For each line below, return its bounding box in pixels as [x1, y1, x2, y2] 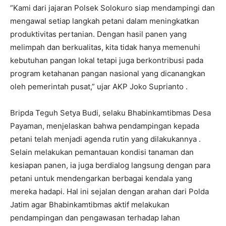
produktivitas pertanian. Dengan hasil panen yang [10, 29, 187, 39]
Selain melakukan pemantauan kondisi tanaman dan [10, 147, 194, 157]
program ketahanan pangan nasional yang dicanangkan [10, 69, 205, 79]
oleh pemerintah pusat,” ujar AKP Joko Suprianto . [10, 82, 188, 92]
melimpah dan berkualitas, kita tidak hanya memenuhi [10, 42, 200, 52]
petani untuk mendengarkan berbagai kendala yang [10, 174, 192, 184]
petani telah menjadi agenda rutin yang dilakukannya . [10, 134, 201, 144]
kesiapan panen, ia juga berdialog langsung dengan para [10, 160, 210, 171]
